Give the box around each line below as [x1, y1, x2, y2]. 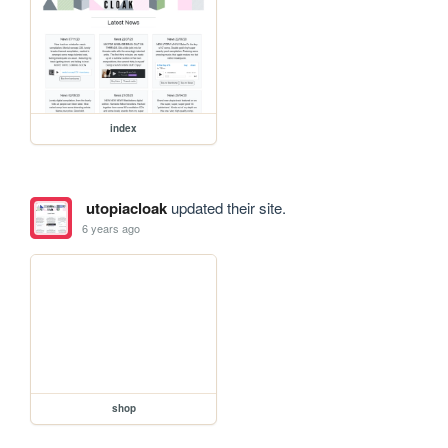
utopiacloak [85, 196, 167, 219]
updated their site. [166, 196, 286, 218]
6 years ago [82, 220, 141, 237]
